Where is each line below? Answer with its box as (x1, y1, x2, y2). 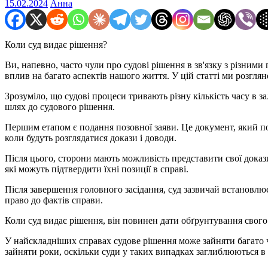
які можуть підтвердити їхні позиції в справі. (5, 163, 188, 174)
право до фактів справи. (5, 194, 103, 205)
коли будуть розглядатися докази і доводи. (5, 132, 176, 143)
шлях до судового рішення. (5, 101, 115, 112)
